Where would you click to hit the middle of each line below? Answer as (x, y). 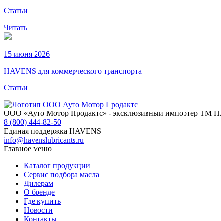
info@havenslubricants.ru (44, 140)
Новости (38, 210)
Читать (16, 28)
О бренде (39, 192)
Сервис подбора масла (61, 175)
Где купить (42, 201)
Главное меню (28, 149)
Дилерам (38, 184)
